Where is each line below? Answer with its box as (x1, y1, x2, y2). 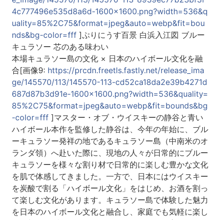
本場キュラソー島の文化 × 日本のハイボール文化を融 (11, 54, 203, 64)
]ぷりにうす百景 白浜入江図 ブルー (76, 30, 205, 40)
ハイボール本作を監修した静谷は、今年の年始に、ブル (11, 124, 208, 135)
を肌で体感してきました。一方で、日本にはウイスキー (11, 171, 208, 182)
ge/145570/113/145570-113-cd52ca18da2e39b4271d (11, 77, 207, 87)
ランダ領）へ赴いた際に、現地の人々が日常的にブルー (11, 148, 208, 158)
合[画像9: (11, 65, 48, 76)
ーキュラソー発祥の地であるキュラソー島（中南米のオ (11, 136, 208, 146)
